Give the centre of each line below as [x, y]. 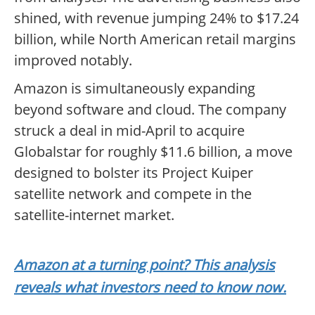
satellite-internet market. [94, 215]
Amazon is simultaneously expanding [135, 89]
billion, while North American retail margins [155, 39]
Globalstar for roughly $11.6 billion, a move [153, 152]
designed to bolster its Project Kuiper [134, 173]
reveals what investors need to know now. [150, 288]
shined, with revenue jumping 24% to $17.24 [156, 18]
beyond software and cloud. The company [150, 110]
